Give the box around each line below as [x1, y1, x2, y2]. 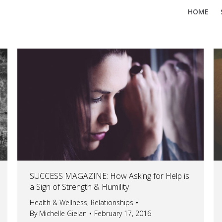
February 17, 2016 [94, 208, 151, 218]
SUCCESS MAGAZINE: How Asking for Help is [30, 170, 189, 181]
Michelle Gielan [39, 208, 87, 218]
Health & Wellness [30, 197, 87, 207]
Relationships [91, 197, 133, 207]
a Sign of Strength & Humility [30, 181, 129, 192]
